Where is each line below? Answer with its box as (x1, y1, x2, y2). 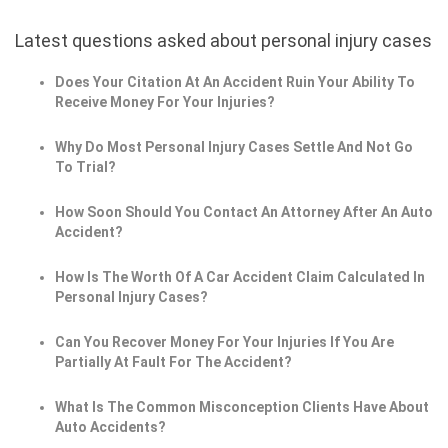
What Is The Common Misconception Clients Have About (55, 399, 429, 416)
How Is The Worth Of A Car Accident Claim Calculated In (55, 269, 425, 286)
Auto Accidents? (55, 419, 166, 436)
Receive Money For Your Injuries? (55, 94, 275, 111)
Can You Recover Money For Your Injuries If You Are (55, 334, 394, 351)
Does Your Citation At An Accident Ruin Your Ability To (55, 74, 415, 91)
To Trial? (55, 159, 116, 176)
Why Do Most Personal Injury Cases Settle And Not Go (55, 139, 413, 156)
